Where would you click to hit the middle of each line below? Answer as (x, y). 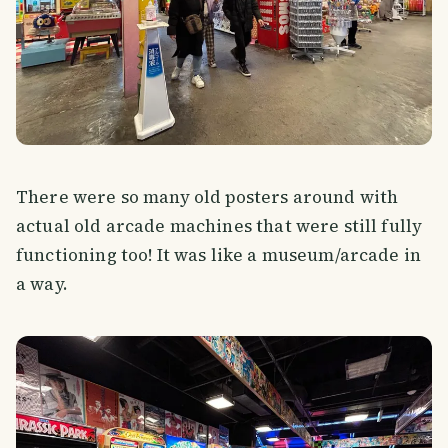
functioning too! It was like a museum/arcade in (219, 254)
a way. (42, 283)
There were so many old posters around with (207, 196)
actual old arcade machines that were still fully (219, 225)
